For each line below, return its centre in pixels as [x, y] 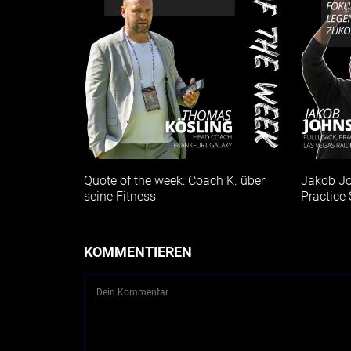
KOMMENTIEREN [138, 251]
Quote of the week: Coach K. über [174, 180]
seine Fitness [120, 196]
